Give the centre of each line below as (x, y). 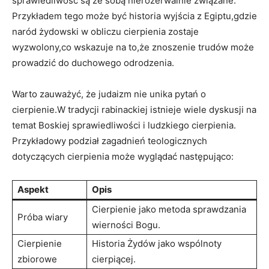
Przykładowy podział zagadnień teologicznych (110, 141)
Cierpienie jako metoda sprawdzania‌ (169, 209)
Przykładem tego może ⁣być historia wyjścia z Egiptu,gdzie (134, 16)
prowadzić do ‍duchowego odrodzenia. (93, 62)
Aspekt (33, 189)
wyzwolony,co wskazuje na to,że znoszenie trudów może (133, 47)
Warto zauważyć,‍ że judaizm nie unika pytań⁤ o (109, 94)
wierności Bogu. (126, 225)
